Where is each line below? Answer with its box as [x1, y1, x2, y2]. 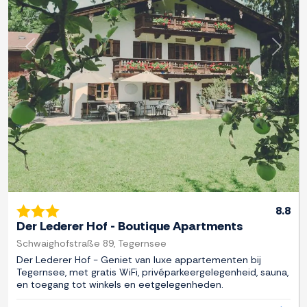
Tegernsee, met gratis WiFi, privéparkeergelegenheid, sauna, [16, 266, 288, 279]
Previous [29, 46, 71, 61]
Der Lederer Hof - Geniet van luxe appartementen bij [16, 254, 261, 267]
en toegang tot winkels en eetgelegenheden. [16, 278, 223, 291]
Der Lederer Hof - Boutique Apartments [16, 218, 243, 235]
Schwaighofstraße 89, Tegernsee [16, 237, 167, 250]
